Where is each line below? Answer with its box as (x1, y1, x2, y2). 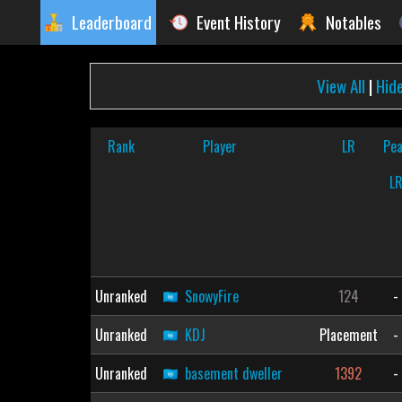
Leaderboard (72, 9, 152, 35)
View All (317, 73, 366, 99)
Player (203, 135, 238, 157)
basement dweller (184, 363, 283, 384)
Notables (326, 9, 381, 35)
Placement (319, 324, 378, 345)
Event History (197, 9, 281, 35)
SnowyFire (184, 285, 239, 307)
